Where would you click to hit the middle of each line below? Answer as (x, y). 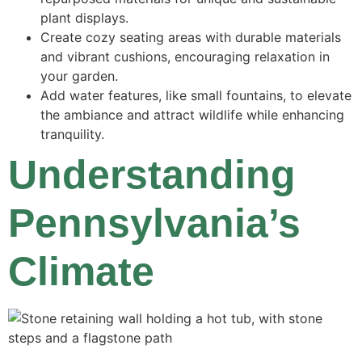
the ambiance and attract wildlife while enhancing (192, 114)
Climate (81, 271)
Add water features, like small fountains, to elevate (196, 95)
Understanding (152, 174)
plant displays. (84, 17)
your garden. (79, 76)
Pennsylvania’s (154, 223)
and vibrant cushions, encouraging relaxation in (185, 56)
